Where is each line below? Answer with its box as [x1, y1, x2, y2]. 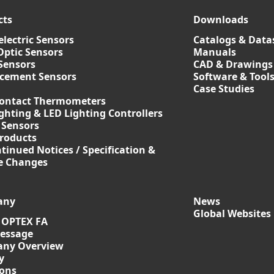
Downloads [193, 13, 248, 26]
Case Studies [193, 82, 254, 95]
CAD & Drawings [193, 57, 273, 71]
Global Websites [193, 207, 271, 220]
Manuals [193, 45, 236, 59]
